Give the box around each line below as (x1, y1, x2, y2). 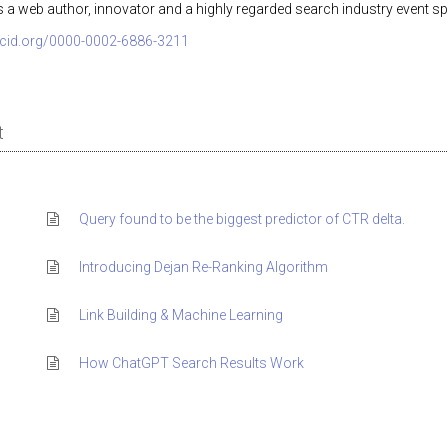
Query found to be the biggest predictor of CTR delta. (78, 211, 405, 227)
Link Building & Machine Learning (78, 307, 283, 323)
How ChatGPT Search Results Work (78, 355, 304, 371)
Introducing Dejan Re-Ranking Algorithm (78, 259, 328, 275)
